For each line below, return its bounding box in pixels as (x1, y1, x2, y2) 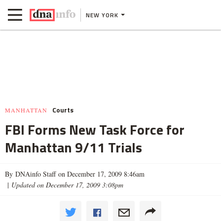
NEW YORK (86, 10, 118, 20)
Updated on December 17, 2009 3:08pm (11, 180, 123, 189)
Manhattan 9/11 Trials (5, 137, 142, 158)
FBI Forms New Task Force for (5, 119, 184, 140)
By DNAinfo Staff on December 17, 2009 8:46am (5, 169, 145, 179)
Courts (52, 105, 74, 115)
